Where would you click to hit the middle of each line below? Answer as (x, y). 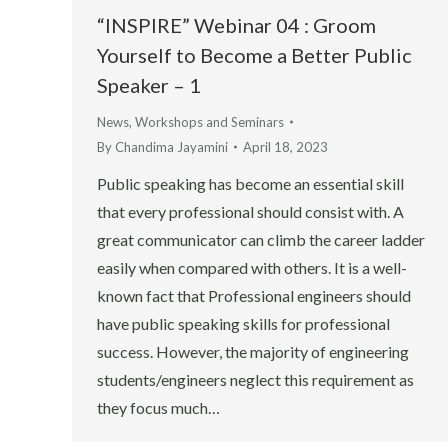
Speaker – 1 (149, 84)
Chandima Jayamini (171, 146)
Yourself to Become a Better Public (254, 54)
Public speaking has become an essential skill (250, 183)
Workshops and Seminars (209, 121)
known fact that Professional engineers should (254, 295)
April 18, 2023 (285, 146)
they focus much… (158, 407)
